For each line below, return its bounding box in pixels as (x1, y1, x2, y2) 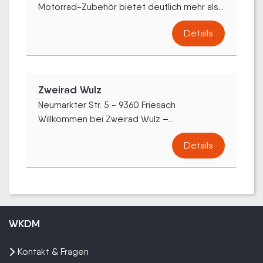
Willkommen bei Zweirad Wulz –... (38, 113, 174, 124)
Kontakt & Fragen (18, 245, 89, 257)
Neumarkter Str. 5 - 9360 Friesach (38, 99, 176, 110)
